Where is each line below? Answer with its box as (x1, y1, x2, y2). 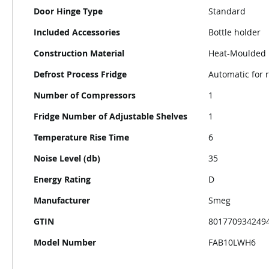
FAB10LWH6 (208, 237, 256, 248)
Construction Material (34, 47, 124, 59)
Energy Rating (34, 174, 91, 185)
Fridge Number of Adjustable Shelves (34, 110, 187, 122)
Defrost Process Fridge (34, 68, 127, 80)
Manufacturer (34, 195, 90, 206)
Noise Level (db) (34, 153, 100, 164)
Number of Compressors (34, 89, 136, 101)
